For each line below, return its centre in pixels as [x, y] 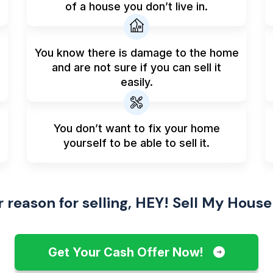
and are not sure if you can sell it [136, 67]
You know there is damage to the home [136, 53]
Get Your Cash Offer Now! [127, 252]
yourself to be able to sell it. [136, 143]
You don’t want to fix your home [136, 128]
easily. [136, 82]
